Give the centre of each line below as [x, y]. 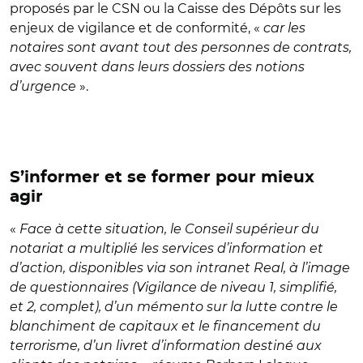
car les [284, 28]
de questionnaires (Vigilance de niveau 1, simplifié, [173, 287]
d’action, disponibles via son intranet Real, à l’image [180, 268]
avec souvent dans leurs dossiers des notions [157, 67]
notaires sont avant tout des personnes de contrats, [181, 47]
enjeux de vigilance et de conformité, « [137, 28]
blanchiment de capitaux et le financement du [165, 326]
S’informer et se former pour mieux [162, 177]
